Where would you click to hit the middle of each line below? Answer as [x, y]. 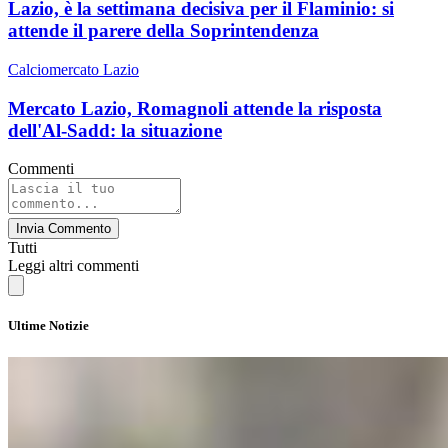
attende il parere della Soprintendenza [163, 31]
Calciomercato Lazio [73, 69]
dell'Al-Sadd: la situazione [115, 130]
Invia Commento [63, 229]
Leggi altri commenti [73, 266]
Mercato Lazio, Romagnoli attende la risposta [195, 108]
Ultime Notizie [48, 326]
